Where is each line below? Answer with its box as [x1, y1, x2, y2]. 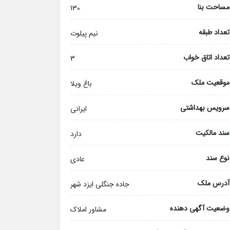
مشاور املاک [70, 204, 106, 215]
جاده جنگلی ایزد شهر [70, 179, 129, 190]
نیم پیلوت [70, 28, 98, 39]
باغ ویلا [70, 78, 92, 89]
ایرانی [70, 103, 87, 114]
